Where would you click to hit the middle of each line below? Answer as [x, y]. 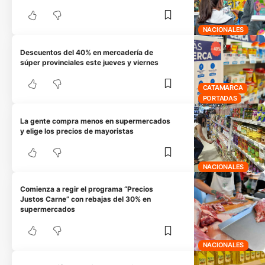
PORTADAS [220, 98]
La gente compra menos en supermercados [96, 121]
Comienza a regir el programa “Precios [87, 189]
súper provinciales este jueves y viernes [90, 62]
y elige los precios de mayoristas [77, 131]
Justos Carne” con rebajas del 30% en [86, 199]
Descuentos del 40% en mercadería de [87, 52]
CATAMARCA [223, 88]
